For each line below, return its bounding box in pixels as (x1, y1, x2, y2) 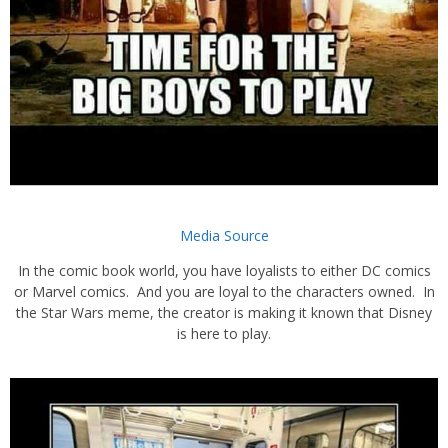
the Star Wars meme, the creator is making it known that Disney (16, 303, 432, 323)
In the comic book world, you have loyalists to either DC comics (17, 261, 431, 281)
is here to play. (177, 324, 271, 344)
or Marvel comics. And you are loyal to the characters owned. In (13, 282, 435, 302)
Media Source (179, 226, 269, 246)
